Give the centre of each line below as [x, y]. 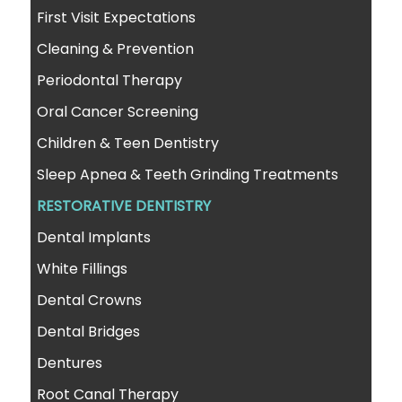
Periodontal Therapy [110, 80]
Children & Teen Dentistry [128, 143]
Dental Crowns [90, 300]
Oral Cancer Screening [118, 111]
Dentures [70, 363]
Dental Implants [94, 237]
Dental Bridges [89, 331]
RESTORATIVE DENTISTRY [124, 205]
